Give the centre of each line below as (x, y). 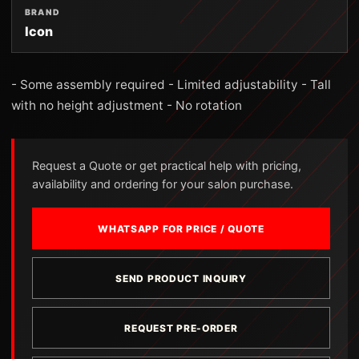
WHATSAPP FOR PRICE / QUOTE (181, 228)
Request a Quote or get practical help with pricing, (167, 165)
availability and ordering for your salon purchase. (163, 184)
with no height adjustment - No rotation (127, 105)
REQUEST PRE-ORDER (181, 328)
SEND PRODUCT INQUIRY (181, 278)
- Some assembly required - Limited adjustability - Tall (171, 85)
